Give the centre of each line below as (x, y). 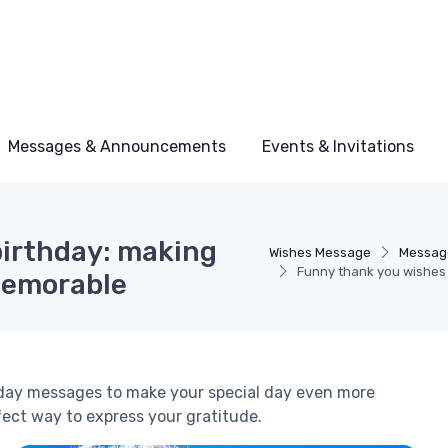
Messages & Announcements (117, 146)
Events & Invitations (338, 146)
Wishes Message (320, 252)
